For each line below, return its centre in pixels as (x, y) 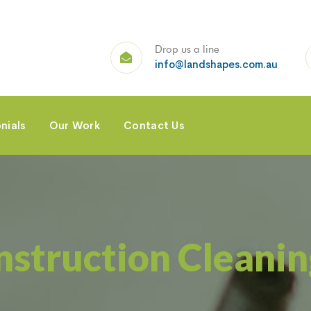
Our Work (75, 125)
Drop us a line (187, 49)
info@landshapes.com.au (216, 64)
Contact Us (154, 125)
